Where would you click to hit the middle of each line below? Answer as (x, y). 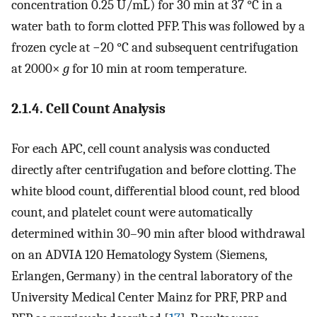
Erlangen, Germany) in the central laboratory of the (152, 276)
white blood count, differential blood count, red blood (156, 191)
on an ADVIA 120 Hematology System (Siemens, (139, 255)
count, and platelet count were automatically (132, 213)
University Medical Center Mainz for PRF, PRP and (149, 298)
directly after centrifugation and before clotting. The (154, 170)
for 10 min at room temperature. (158, 69)
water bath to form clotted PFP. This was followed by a (158, 27)
